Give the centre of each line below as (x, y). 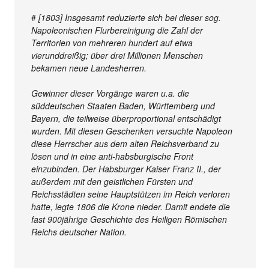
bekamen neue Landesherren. (89, 68)
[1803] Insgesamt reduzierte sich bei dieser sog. (130, 18)
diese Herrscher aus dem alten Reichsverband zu (125, 144)
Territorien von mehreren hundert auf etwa (112, 43)
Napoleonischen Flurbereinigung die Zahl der (117, 30)
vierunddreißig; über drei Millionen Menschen (117, 56)
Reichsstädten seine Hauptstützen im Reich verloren (131, 194)
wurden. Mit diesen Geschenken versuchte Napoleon (132, 131)
